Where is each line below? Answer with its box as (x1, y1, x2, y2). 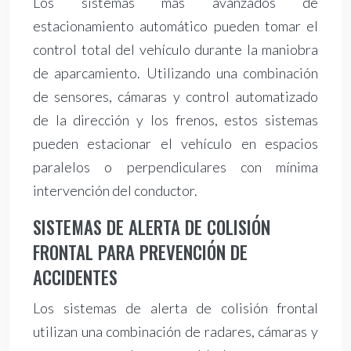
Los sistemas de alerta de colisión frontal (33, 299, 318, 317)
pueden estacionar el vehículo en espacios (33, 135, 318, 153)
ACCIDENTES (33, 264, 118, 291)
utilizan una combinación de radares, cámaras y (33, 323, 318, 341)
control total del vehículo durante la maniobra (33, 41, 318, 59)
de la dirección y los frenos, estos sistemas (33, 111, 318, 129)
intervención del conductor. (33, 182, 197, 200)
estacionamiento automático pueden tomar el (33, 17, 318, 35)
